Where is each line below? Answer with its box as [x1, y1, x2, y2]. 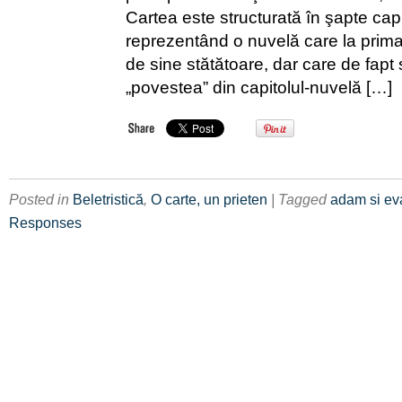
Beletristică [73, 190, 144, 207]
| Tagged [271, 190, 330, 207]
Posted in [9, 190, 73, 207]
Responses [9, 214, 82, 231]
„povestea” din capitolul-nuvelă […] [126, 76, 392, 97]
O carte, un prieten [151, 190, 267, 207]
